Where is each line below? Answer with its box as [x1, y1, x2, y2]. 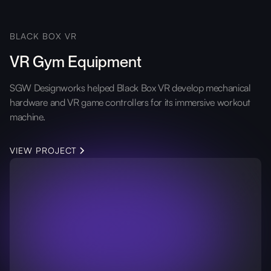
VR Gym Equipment [10, 51, 142, 71]
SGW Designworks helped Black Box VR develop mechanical [10, 81, 251, 94]
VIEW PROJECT [10, 145, 77, 155]
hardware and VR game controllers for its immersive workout [10, 96, 251, 108]
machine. [10, 110, 46, 123]
